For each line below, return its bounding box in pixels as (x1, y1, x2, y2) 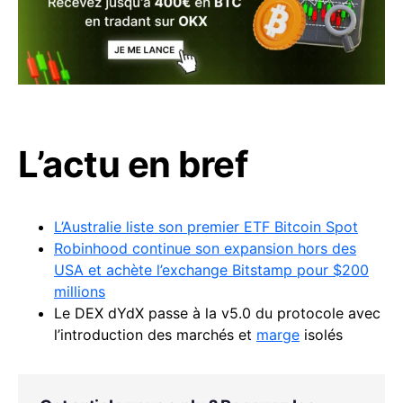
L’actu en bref (18, 142, 247, 187)
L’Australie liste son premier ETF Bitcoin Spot (54, 218, 358, 237)
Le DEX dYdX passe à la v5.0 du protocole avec (54, 304, 381, 323)
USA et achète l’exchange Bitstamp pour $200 (54, 261, 369, 280)
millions (54, 282, 105, 301)
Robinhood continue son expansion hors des (54, 239, 356, 258)
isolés (300, 326, 343, 345)
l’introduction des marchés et (54, 326, 256, 345)
